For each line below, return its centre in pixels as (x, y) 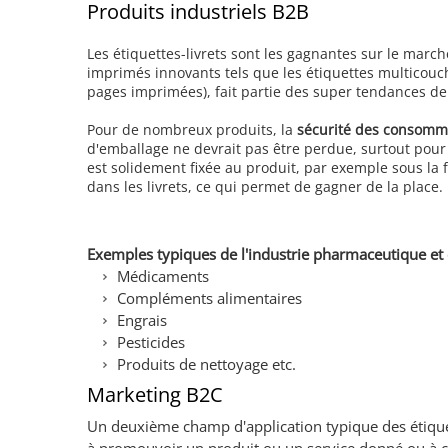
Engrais (142, 320)
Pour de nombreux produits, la (192, 130)
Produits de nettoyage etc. (206, 364)
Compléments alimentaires (209, 298)
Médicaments (163, 276)
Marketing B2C (155, 395)
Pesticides (151, 342)
